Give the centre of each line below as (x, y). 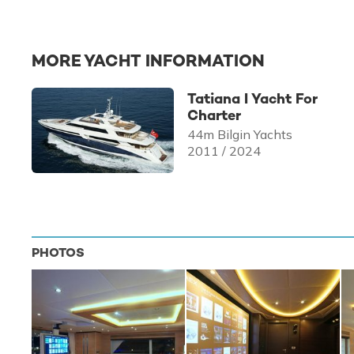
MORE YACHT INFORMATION (148, 61)
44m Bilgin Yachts (240, 135)
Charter (215, 115)
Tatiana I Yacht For (253, 99)
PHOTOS (58, 253)
